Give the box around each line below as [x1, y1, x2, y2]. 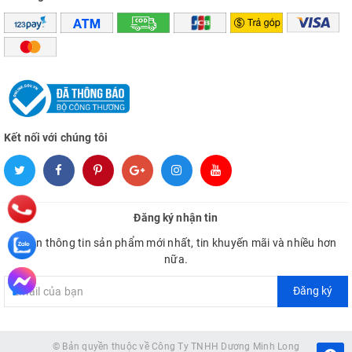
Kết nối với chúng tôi [4, 130, 108, 144]
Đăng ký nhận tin [134, 211, 218, 224]
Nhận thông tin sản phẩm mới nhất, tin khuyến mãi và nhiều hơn [15, 236, 337, 249]
